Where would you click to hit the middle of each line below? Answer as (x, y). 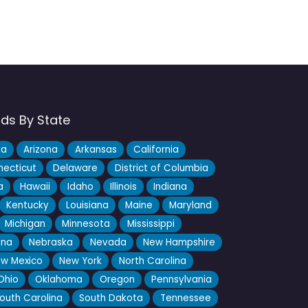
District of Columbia (161, 168)
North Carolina (152, 261)
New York (81, 261)
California (156, 150)
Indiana (170, 187)
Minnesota (86, 224)
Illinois (123, 187)
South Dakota (111, 298)
